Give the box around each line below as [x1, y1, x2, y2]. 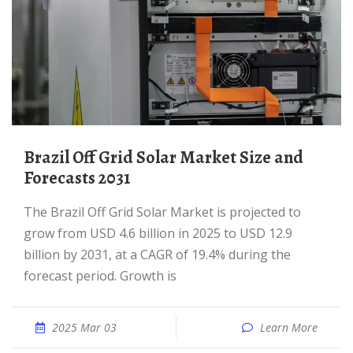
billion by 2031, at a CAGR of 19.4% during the [24, 246, 291, 263]
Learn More [260, 320, 318, 335]
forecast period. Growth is [24, 267, 176, 284]
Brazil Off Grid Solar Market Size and [24, 146, 35, 169]
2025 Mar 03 [52, 320, 117, 335]
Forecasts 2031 [24, 166, 130, 190]
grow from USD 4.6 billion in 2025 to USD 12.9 [24, 225, 292, 242]
